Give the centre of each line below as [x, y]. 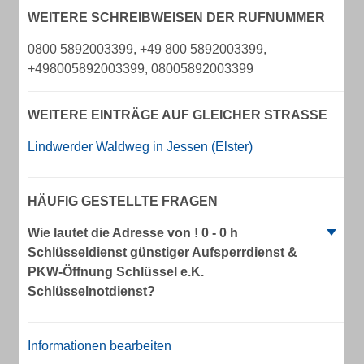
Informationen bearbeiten [100, 346]
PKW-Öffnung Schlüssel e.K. [116, 272]
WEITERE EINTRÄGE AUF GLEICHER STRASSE [173, 115]
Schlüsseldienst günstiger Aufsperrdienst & [162, 252]
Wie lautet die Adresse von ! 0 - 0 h [133, 233]
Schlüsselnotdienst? [91, 291]
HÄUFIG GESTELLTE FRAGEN [123, 201]
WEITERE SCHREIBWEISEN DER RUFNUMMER [176, 17]
